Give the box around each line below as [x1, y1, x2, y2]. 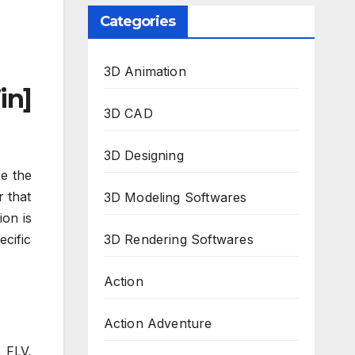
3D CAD [103, 105, 153, 121]
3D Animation [103, 63, 186, 79]
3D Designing [103, 147, 184, 163]
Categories [99, 13, 176, 30]
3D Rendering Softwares [103, 231, 254, 247]
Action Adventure [103, 315, 212, 331]
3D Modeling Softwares [103, 189, 247, 205]
